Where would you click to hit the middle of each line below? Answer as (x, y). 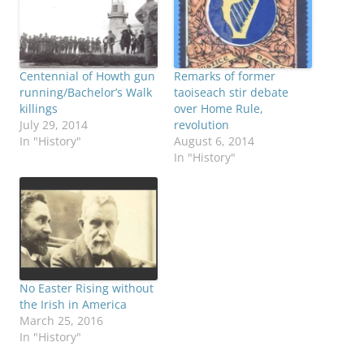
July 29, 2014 (54, 124)
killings (39, 108)
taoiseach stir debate (231, 92)
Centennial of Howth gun (87, 76)
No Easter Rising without (87, 288)
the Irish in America (73, 305)
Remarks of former (225, 76)
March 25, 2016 (61, 321)
